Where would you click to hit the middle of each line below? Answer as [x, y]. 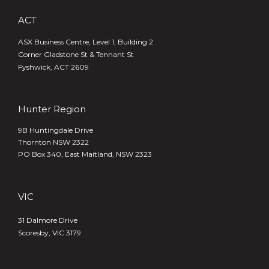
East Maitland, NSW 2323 [108, 154]
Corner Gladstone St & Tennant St [76, 54]
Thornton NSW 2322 [53, 142]
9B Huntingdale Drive [56, 130]
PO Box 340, [41, 154]
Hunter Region [52, 109]
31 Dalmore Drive [48, 220]
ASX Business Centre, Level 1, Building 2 [86, 42]
